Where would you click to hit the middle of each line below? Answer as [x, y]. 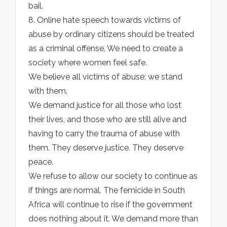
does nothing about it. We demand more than [113, 219]
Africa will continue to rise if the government [110, 205]
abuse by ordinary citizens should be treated [111, 34]
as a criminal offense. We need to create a [106, 49]
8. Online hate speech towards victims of [105, 20]
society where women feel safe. [88, 63]
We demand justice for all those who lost [105, 105]
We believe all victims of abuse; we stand [105, 77]
